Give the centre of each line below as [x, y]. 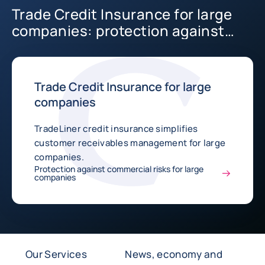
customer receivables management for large [130, 143]
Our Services [56, 254]
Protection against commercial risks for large [119, 169]
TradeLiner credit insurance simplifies [116, 129]
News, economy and [174, 254]
